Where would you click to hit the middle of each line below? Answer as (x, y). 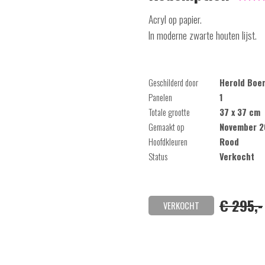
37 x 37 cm (240, 112)
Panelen (160, 97)
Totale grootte (169, 112)
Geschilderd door (173, 83)
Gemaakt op (167, 127)
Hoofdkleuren (168, 142)
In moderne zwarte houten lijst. (203, 35)
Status (158, 156)
